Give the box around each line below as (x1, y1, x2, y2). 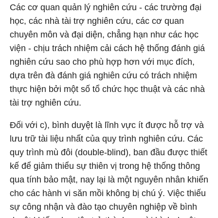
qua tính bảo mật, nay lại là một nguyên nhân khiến (10, 175, 208, 184)
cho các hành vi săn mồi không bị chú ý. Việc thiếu (10, 188, 206, 198)
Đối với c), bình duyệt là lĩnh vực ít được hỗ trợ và (10, 120, 204, 130)
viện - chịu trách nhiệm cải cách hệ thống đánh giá (10, 43, 205, 53)
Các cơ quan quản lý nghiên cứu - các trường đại (10, 2, 201, 12)
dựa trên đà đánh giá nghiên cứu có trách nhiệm (10, 71, 197, 80)
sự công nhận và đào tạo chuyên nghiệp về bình (10, 202, 197, 212)
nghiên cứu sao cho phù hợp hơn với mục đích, (10, 57, 195, 67)
